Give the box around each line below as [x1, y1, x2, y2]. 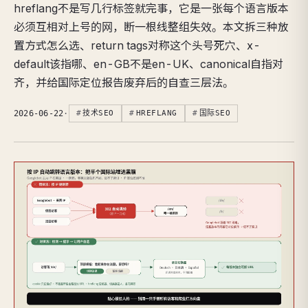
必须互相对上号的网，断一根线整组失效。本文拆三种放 [14, 19, 289, 34]
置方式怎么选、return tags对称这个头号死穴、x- [14, 38, 261, 52]
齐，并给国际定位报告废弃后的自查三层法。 [14, 75, 234, 89]
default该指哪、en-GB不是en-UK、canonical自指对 [14, 56, 283, 71]
